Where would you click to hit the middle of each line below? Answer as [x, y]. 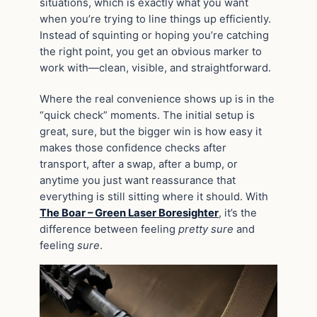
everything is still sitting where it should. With [154, 197]
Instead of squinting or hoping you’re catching [154, 35]
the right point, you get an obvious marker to [151, 51]
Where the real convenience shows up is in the [157, 99]
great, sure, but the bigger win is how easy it [151, 132]
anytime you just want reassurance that [138, 181]
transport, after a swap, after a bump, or [139, 165]
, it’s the [238, 213]
